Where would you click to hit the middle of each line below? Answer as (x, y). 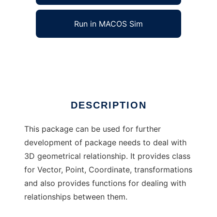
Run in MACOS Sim (108, 24)
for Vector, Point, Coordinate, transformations (108, 170)
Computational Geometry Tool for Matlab (100, 54)
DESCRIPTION (108, 105)
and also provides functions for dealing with (105, 183)
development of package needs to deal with (105, 143)
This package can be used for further (93, 129)
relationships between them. (76, 197)
